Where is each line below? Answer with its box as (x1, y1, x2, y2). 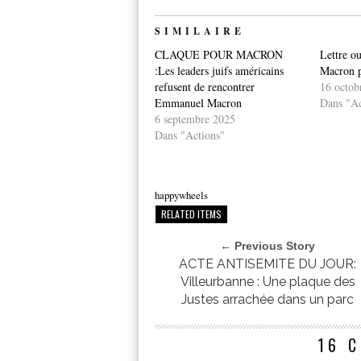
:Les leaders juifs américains (155, 63, 284, 79)
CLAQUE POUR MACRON (155, 47, 283, 63)
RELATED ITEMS (161, 207, 222, 222)
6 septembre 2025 (155, 111, 235, 127)
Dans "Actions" (155, 127, 225, 143)
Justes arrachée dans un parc (181, 292, 355, 308)
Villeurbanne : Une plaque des (180, 274, 355, 290)
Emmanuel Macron (155, 95, 242, 111)
